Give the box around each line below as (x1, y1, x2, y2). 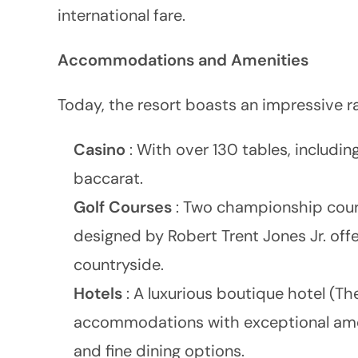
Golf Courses (74, 197, 176, 217)
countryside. (74, 254, 164, 275)
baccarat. (74, 168, 143, 189)
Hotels (74, 283, 126, 304)
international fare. (58, 5, 185, 26)
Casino (74, 139, 129, 160)
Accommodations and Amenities (58, 50, 308, 70)
